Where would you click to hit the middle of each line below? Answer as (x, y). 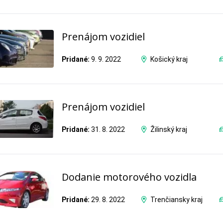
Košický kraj (169, 59)
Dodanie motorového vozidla (129, 177)
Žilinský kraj (168, 130)
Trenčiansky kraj (176, 200)
